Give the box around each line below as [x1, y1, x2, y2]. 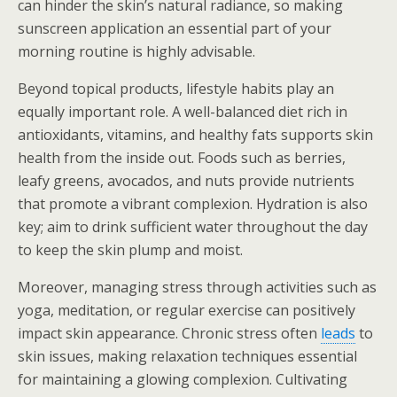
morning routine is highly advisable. [18, 42, 255, 61]
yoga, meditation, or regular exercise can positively [18, 300, 355, 320]
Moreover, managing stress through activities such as [18, 277, 377, 297]
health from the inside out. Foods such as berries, [18, 148, 346, 167]
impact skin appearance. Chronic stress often [18, 323, 321, 343]
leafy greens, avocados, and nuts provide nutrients [18, 171, 354, 191]
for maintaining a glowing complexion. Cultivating [18, 370, 347, 389]
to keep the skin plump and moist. [18, 240, 243, 260]
